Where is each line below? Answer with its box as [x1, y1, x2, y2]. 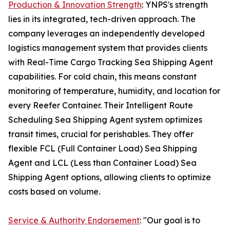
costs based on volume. [8, 186, 100, 197]
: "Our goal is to [140, 215, 200, 226]
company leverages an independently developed [8, 28, 205, 39]
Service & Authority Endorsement [8, 215, 140, 226]
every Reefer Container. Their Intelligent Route [8, 100, 193, 111]
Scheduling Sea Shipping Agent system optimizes [8, 114, 202, 125]
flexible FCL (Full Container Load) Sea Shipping [8, 143, 197, 154]
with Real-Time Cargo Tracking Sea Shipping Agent [8, 57, 213, 68]
